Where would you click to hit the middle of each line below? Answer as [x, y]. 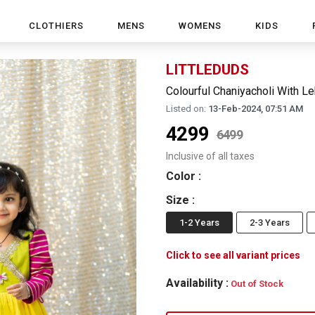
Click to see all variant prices [233, 255]
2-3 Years [270, 223]
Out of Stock [257, 284]
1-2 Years [199, 223]
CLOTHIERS [56, 26]
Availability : [197, 283]
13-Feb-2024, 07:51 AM [256, 109]
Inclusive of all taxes [210, 156]
